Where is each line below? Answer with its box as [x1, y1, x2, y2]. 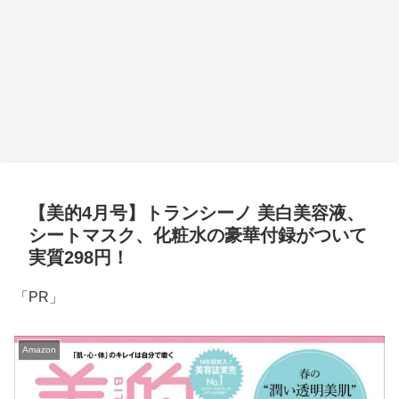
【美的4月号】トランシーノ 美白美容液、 [28, 203, 364, 224]
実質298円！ [28, 248, 129, 268]
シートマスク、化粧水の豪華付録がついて [28, 225, 367, 246]
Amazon [22, 344, 56, 354]
